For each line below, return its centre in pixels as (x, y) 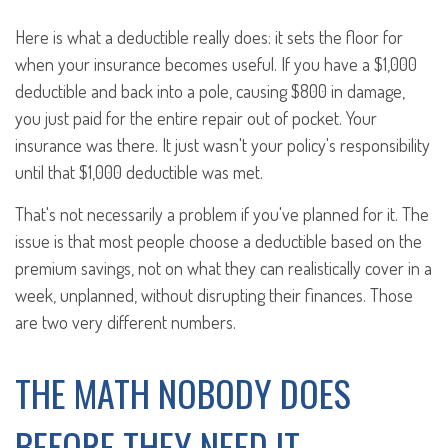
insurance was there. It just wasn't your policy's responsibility (222, 145)
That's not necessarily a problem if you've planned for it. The (222, 214)
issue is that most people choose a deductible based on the (218, 241)
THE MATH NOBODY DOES (183, 392)
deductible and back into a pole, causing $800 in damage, (210, 91)
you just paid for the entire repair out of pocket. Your (196, 118)
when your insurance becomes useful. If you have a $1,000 (216, 64)
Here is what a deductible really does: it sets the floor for (209, 37)
